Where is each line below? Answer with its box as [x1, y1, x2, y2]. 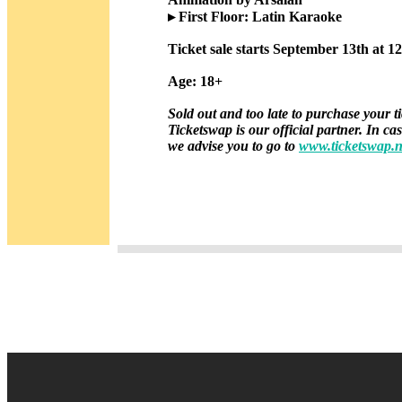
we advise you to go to [168, 137, 299, 153]
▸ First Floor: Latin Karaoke [168, 8, 342, 24]
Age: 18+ [168, 73, 223, 89]
